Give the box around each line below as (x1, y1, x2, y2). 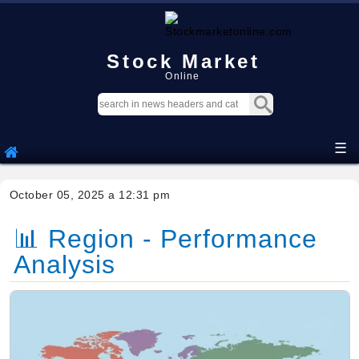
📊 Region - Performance (13, 224, 317, 253)
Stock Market (107, 50, 260, 72)
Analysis (13, 250, 115, 279)
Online (165, 71, 200, 82)
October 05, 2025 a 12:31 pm (9, 188, 170, 201)
